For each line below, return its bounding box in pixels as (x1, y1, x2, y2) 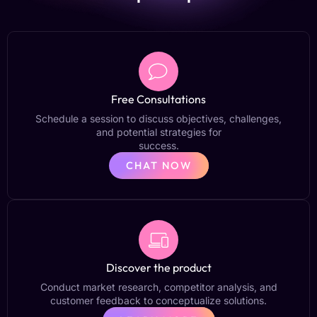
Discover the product (105, 260, 212, 275)
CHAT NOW (125, 158, 192, 173)
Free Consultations (111, 92, 206, 107)
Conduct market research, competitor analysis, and (40, 281, 277, 294)
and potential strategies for (96, 126, 221, 139)
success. (138, 139, 179, 152)
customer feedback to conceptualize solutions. (50, 294, 267, 307)
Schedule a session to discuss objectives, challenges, (35, 113, 282, 125)
